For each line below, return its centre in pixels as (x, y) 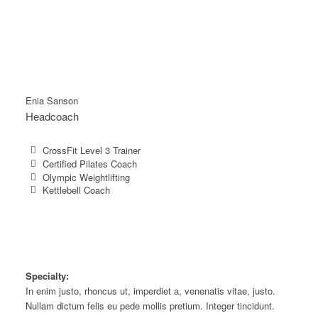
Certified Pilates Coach (89, 163)
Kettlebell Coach (76, 190)
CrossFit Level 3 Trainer (91, 150)
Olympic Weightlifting (86, 177)
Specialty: (47, 276)
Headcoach (52, 116)
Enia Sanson (51, 101)
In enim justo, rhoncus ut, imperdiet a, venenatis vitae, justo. (150, 291)
